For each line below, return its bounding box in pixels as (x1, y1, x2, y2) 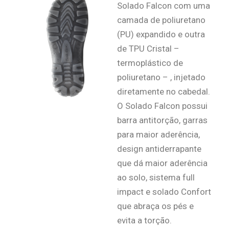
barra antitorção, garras (117, 115, 208, 126)
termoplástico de (117, 58, 184, 68)
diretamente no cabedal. (117, 86, 211, 97)
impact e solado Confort (117, 187, 212, 197)
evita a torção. (117, 215, 172, 226)
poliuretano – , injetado (117, 72, 206, 83)
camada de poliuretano (117, 15, 206, 26)
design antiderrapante (117, 144, 202, 154)
